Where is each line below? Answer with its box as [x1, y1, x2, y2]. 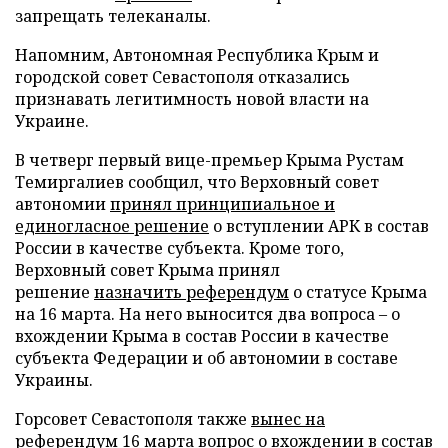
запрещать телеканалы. [15, 5, 211, 27]
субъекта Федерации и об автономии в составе [15, 347, 398, 369]
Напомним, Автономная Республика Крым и [15, 44, 379, 66]
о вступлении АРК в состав [209, 215, 429, 237]
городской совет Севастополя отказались [15, 66, 350, 88]
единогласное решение [15, 215, 209, 237]
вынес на [251, 408, 325, 430]
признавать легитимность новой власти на [15, 88, 369, 110]
